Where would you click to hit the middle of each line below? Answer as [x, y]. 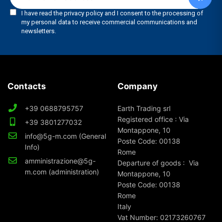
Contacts [27, 86]
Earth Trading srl [144, 108]
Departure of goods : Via [158, 163]
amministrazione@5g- [60, 161]
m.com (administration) [62, 172]
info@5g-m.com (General [66, 136]
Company [137, 86]
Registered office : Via [153, 119]
